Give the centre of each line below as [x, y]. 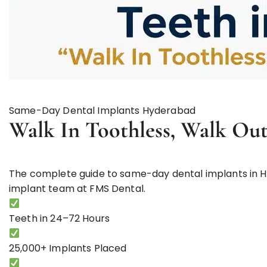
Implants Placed [87, 248]
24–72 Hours [80, 218]
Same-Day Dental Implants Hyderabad [103, 111]
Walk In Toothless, [95, 130]
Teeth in [30, 218]
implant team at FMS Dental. [77, 189]
